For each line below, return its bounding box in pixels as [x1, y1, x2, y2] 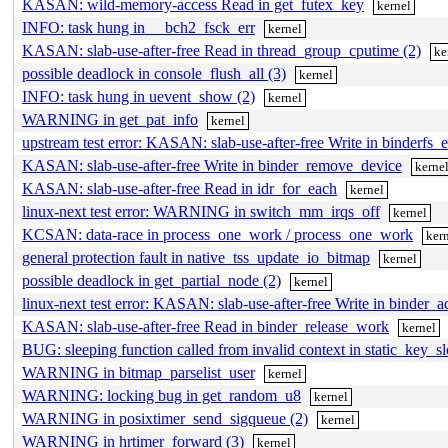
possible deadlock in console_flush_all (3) [22, 65, 286, 82]
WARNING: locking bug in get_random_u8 [22, 387, 301, 404]
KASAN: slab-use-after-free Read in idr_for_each [22, 180, 337, 197]
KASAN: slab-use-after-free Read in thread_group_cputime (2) [22, 42, 421, 59]
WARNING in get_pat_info [22, 111, 198, 128]
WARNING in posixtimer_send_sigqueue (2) [22, 410, 308, 427]
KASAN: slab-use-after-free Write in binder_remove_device [22, 157, 402, 174]
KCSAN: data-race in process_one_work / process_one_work [22, 226, 413, 243]
